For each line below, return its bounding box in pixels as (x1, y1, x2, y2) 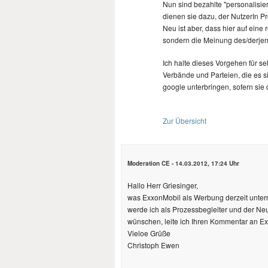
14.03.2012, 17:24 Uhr (175, 159, 239, 167)
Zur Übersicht (163, 115, 206, 126)
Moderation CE (127, 159, 170, 167)
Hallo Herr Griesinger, (127, 180, 198, 190)
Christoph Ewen (127, 240, 179, 250)
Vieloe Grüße (127, 228, 170, 238)
